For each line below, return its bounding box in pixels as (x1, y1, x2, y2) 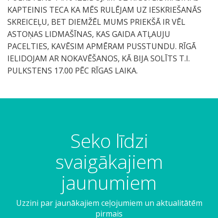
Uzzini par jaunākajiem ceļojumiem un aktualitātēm (16, 198, 202, 208)
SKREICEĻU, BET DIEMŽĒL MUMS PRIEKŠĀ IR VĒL (7, 17, 185, 27)
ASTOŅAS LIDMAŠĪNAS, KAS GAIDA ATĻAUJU (7, 29, 170, 39)
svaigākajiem (55, 148, 163, 174)
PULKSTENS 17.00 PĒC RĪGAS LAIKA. (7, 65, 138, 76)
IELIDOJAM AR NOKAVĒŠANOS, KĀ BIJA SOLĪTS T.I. (7, 53, 190, 64)
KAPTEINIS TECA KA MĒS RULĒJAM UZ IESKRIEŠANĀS (7, 4, 201, 15)
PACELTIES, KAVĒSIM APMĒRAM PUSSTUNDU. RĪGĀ (7, 41, 196, 52)
